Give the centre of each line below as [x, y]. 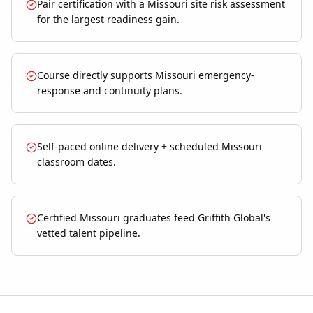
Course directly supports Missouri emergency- [146, 75]
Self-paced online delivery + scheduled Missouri [150, 147]
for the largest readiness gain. [108, 20]
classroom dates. [77, 162]
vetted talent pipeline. [89, 233]
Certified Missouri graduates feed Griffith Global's [154, 218]
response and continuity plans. [110, 91]
